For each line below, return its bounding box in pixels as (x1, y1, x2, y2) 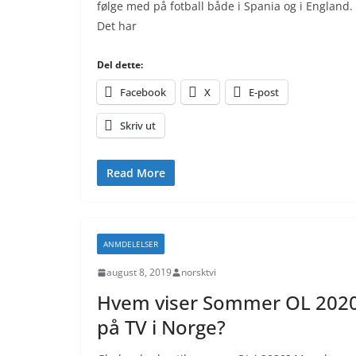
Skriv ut (120, 118, 156, 133)
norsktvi (181, 265, 216, 279)
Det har (97, 18, 137, 33)
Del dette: (97, 58, 143, 72)
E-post (249, 85, 279, 99)
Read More (106, 165, 165, 180)
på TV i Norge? (97, 314, 226, 340)
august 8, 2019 (106, 265, 172, 279)
